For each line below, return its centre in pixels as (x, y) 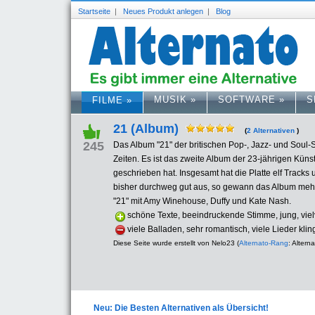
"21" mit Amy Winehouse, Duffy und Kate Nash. (202, 201)
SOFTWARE (247, 99)
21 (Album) (146, 129)
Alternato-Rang (264, 243)
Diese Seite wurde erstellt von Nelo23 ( (176, 243)
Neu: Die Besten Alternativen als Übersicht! (181, 308)
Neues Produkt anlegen (163, 11)
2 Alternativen (271, 130)
